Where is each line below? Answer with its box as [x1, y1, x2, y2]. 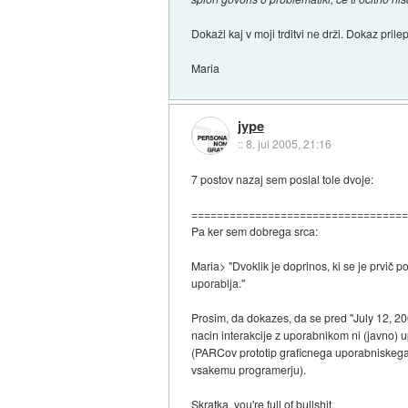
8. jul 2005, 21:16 [245, 136, 331, 152]
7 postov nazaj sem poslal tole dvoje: [191, 171, 374, 188]
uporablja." [191, 275, 246, 291]
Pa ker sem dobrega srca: [191, 223, 319, 240]
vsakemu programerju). [191, 362, 307, 378]
